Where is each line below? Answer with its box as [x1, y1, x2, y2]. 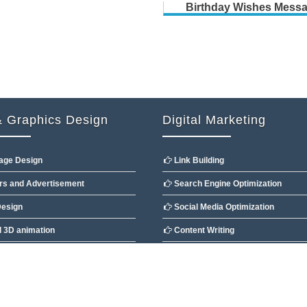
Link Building [171, 156, 224, 165]
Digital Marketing [162, 113, 266, 127]
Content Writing [171, 225, 234, 235]
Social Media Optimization [171, 202, 274, 212]
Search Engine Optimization [171, 179, 282, 188]
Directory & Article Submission [171, 249, 295, 258]
